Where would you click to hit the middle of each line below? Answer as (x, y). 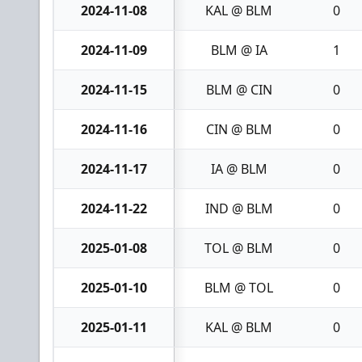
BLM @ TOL (239, 287)
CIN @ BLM (239, 129)
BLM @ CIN (239, 89)
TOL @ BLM (239, 248)
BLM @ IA (239, 50)
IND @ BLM (239, 208)
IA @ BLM (239, 168)
